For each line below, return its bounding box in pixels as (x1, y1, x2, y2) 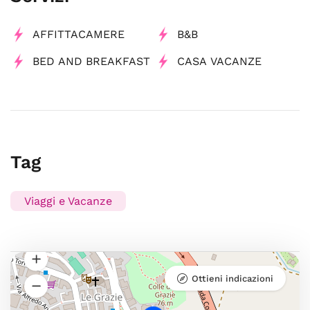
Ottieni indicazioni (192, 273, 273, 284)
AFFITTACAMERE (33, 28, 125, 41)
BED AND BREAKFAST (33, 55, 150, 68)
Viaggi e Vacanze (24, 194, 112, 208)
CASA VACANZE (177, 55, 262, 68)
